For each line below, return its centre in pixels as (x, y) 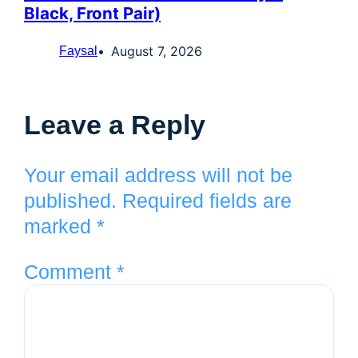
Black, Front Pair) (92, 13)
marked (60, 227)
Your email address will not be (158, 175)
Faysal (78, 51)
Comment (70, 272)
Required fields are (207, 201)
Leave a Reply (115, 125)
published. (70, 201)
